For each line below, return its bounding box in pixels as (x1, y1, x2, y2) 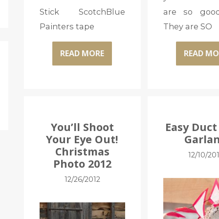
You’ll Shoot (50, 119, 114, 134)
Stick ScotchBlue (39, 6, 125, 17)
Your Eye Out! (46, 131, 119, 146)
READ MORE (60, 48, 105, 59)
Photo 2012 (53, 156, 111, 171)
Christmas (55, 144, 109, 158)
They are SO (163, 21, 212, 31)
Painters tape (39, 21, 94, 31)
